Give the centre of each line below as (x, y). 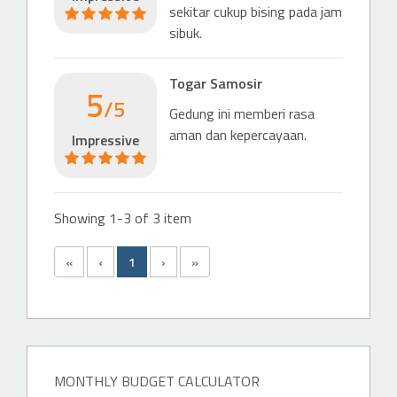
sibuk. (185, 33)
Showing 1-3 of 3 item (123, 218)
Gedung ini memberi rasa (241, 113)
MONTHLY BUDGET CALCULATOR (157, 381)
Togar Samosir (215, 83)
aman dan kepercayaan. (237, 135)
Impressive (105, 140)
